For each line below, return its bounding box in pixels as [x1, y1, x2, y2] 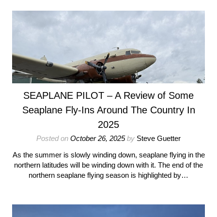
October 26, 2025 [70, 134, 125, 142]
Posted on [36, 134, 70, 142]
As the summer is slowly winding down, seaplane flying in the [12, 151, 205, 159]
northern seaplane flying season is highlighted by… [29, 171, 188, 179]
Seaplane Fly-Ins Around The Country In [22, 105, 195, 115]
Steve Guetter [137, 134, 181, 142]
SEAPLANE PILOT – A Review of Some [23, 90, 194, 101]
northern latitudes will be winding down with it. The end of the [14, 161, 203, 169]
